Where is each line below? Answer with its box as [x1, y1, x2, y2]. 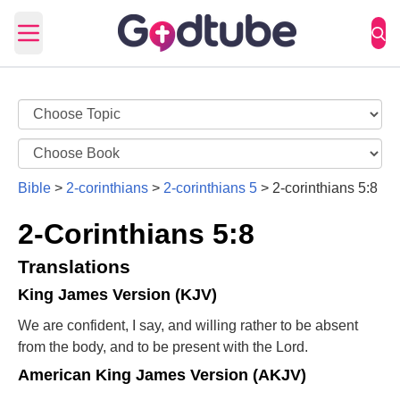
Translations [18, 256, 130, 277]
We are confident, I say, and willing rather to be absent [18, 318, 358, 333]
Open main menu [27, 34, 137, 50]
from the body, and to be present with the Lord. [18, 339, 308, 354]
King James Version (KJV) [18, 285, 217, 304]
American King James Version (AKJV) [18, 365, 306, 384]
